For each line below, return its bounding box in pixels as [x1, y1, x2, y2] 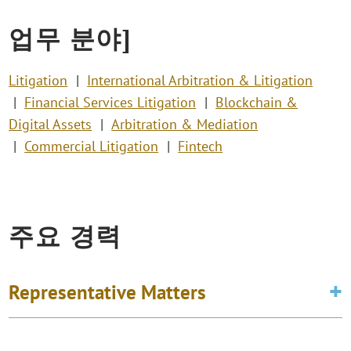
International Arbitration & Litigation [87, 71, 313, 90]
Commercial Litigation [24, 137, 159, 156]
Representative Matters [9, 279, 207, 305]
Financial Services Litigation [24, 93, 197, 112]
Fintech [178, 137, 223, 156]
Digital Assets [9, 115, 92, 134]
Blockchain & [215, 93, 299, 112]
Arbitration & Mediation [111, 115, 259, 134]
